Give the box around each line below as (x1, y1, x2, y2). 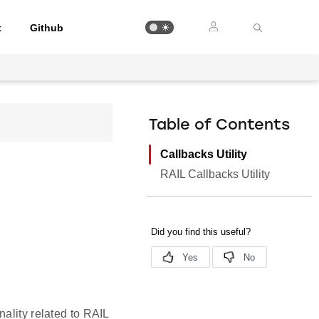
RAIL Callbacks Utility (160, 168, 271, 180)
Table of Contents (149, 118, 291, 133)
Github (30, 21, 64, 33)
